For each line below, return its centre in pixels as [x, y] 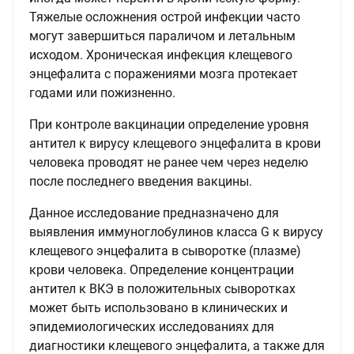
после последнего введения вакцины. [141, 181]
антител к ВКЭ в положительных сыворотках [162, 289]
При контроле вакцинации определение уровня [169, 124]
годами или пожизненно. [102, 93]
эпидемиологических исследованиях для [152, 327]
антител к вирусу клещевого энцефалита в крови [175, 143]
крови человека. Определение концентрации [162, 270]
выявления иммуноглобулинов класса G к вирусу [176, 232]
